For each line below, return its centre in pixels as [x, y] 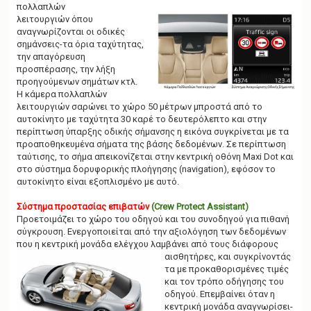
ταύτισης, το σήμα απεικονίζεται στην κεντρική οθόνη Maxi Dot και [155, 157]
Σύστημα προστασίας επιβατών [83, 207]
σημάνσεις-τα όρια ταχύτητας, [80, 44]
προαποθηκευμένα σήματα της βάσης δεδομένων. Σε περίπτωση [151, 144]
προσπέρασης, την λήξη [66, 69]
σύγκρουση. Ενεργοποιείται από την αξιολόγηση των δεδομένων [151, 232]
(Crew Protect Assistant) [200, 207]
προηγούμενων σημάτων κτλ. [77, 82]
